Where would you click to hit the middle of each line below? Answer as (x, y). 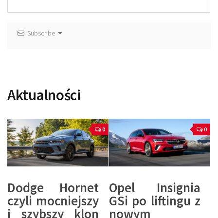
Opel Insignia (155, 188)
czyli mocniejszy (53, 201)
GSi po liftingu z (155, 201)
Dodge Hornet (53, 188)
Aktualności (44, 95)
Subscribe (41, 33)
